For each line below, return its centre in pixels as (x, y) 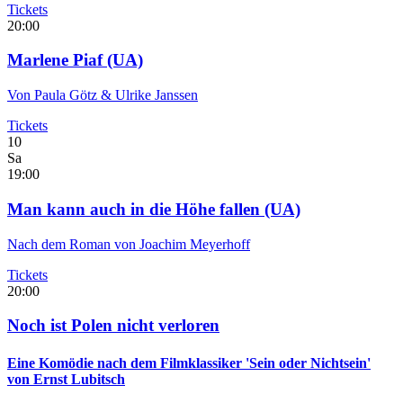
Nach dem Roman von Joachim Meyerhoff (129, 244)
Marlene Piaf (57, 60)
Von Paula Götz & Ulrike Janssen (103, 95)
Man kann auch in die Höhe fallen (136, 209)
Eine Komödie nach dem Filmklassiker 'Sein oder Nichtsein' (189, 363)
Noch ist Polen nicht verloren (113, 326)
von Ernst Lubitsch (66, 379)
